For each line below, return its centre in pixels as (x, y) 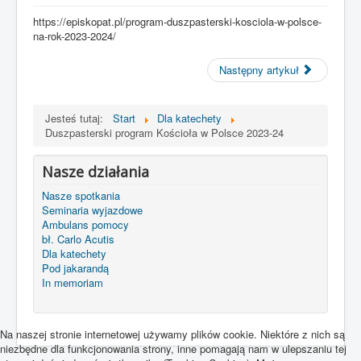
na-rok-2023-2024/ (75, 36)
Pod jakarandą (75, 268)
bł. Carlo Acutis (78, 239)
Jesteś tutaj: (77, 118)
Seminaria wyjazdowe (92, 210)
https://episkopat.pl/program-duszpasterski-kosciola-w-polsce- (177, 22)
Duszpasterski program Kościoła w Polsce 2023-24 (164, 133)
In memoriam (73, 283)
